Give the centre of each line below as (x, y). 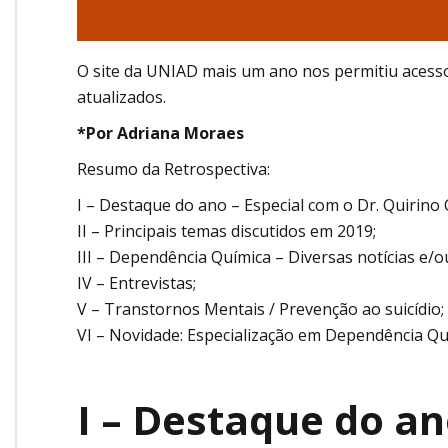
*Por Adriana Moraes (160, 133)
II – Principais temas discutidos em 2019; (226, 231)
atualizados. (121, 97)
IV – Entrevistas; (136, 283)
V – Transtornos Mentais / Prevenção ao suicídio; (260, 309)
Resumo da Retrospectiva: (173, 169)
